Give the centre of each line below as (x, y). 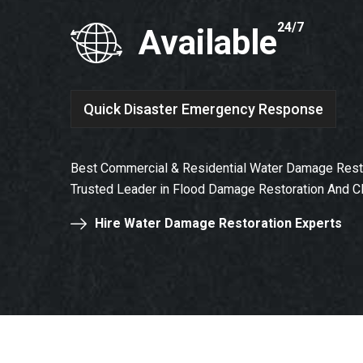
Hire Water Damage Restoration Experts (218, 223)
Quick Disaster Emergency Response (203, 109)
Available (208, 43)
